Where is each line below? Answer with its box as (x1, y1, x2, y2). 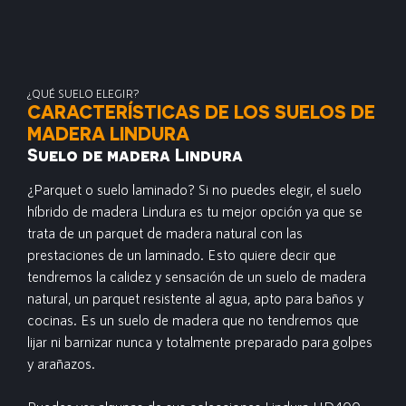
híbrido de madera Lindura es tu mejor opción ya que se (27, 202, 362, 219)
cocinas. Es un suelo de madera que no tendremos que (27, 311, 359, 328)
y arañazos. (27, 354, 95, 372)
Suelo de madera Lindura (27, 144, 243, 164)
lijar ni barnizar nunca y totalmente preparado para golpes (27, 333, 372, 350)
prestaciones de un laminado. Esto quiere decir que (27, 246, 336, 263)
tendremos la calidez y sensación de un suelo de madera (27, 267, 366, 285)
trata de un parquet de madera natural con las (27, 224, 303, 241)
